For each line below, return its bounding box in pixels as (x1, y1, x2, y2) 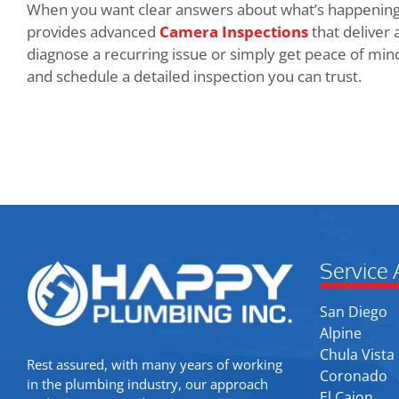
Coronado (319, 365, 387, 386)
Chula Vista (319, 344, 395, 364)
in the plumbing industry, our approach (27, 375, 268, 394)
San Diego (319, 301, 387, 322)
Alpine (319, 322, 362, 343)
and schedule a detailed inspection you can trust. (27, 66, 362, 87)
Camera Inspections (159, 21, 308, 43)
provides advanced (27, 21, 159, 43)
